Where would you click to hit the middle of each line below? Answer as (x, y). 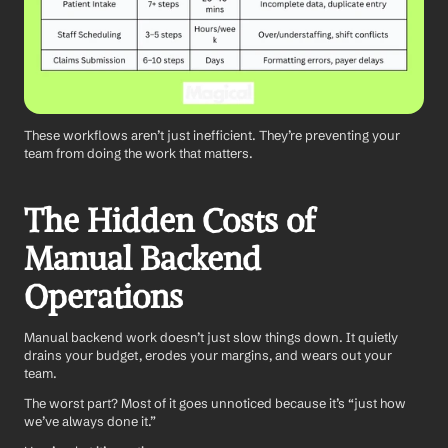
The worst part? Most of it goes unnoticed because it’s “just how (215, 403)
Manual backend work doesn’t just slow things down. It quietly (211, 337)
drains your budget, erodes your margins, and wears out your (208, 355)
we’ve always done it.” (90, 421)
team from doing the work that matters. (138, 153)
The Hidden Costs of (169, 221)
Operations (103, 297)
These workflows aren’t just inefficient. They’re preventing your (212, 135)
